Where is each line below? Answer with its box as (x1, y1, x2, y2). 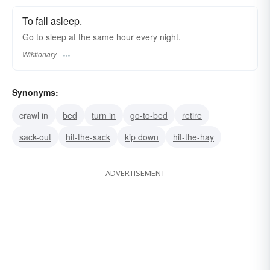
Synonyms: (12, 86, 58, 98)
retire (182, 108, 202, 121)
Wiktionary (22, 48, 57, 59)
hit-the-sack (66, 130, 110, 143)
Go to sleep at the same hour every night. (22, 31, 181, 43)
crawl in (19, 108, 48, 121)
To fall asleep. (22, 14, 82, 28)
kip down (125, 130, 159, 143)
